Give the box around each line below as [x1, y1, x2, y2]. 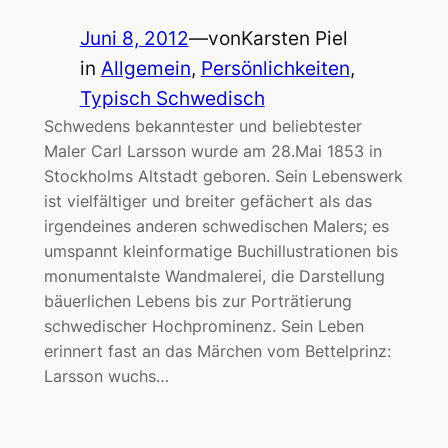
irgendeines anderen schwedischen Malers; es [43, 215, 389, 236]
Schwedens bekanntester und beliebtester [43, 115, 362, 136]
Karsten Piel [240, 26, 348, 50]
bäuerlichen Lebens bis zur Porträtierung [43, 290, 352, 311]
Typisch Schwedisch [79, 86, 265, 110]
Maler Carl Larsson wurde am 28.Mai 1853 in [43, 140, 382, 161]
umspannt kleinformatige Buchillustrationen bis [43, 240, 398, 261]
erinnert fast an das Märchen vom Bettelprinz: [43, 340, 391, 361]
